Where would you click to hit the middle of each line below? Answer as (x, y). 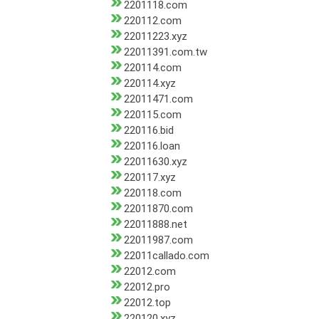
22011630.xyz (155, 162)
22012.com (150, 272)
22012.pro (147, 287)
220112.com (152, 21)
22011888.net (155, 225)
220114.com (152, 68)
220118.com (152, 193)
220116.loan (152, 146)
